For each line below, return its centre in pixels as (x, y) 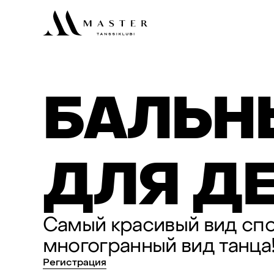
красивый (155, 225)
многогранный (109, 246)
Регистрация (74, 262)
